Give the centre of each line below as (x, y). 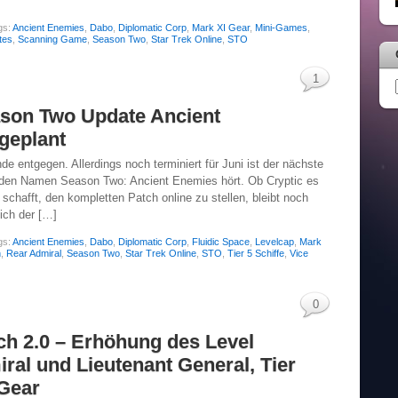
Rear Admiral (34, 254)
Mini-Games (281, 27)
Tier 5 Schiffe (256, 254)
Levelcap (275, 242)
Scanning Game (52, 39)
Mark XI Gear (221, 27)
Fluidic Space (221, 242)
